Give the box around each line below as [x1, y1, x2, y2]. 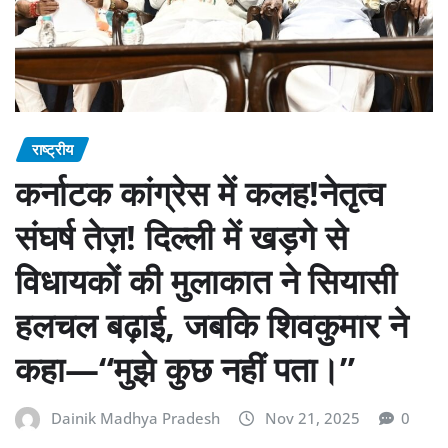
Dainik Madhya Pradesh [51, 408, 220, 429]
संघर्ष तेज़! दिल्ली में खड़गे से [15, 214, 348, 261]
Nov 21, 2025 [265, 408, 360, 429]
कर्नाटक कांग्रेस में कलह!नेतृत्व [15, 170, 385, 217]
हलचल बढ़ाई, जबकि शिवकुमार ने [15, 302, 408, 349]
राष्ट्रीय [32, 138, 73, 159]
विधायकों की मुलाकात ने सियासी [15, 258, 397, 305]
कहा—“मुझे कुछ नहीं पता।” [15, 346, 355, 393]
